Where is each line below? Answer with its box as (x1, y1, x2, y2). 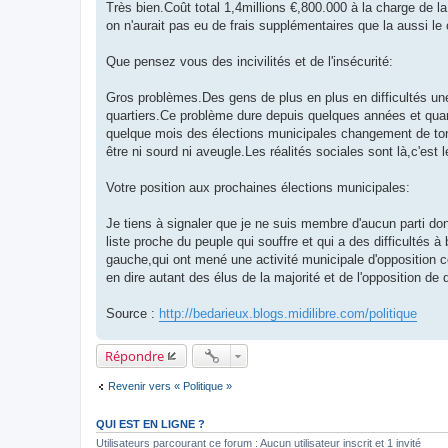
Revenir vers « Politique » (108, 379, 232, 392)
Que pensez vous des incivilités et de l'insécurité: (106, 53, 393, 69)
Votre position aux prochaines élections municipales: (106, 179, 410, 195)
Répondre (105, 346, 164, 365)
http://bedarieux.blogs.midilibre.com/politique (159, 305, 417, 321)
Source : (106, 305, 159, 321)
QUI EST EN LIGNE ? (96, 418, 205, 431)
